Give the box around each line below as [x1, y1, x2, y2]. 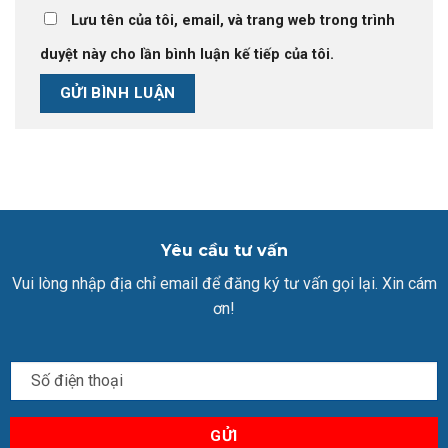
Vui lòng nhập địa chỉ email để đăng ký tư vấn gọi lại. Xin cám [11, 273, 437, 293]
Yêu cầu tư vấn [160, 240, 288, 260]
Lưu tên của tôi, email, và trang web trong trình [71, 12, 395, 30]
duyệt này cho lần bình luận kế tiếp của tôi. [40, 46, 334, 64]
